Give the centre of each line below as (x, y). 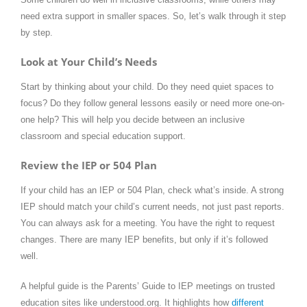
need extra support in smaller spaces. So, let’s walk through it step (153, 16)
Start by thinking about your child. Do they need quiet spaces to (147, 86)
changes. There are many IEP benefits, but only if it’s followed (144, 240)
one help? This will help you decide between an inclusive (133, 119)
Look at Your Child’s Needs (89, 61)
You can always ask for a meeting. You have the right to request (148, 223)
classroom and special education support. (103, 136)
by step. (37, 32)
